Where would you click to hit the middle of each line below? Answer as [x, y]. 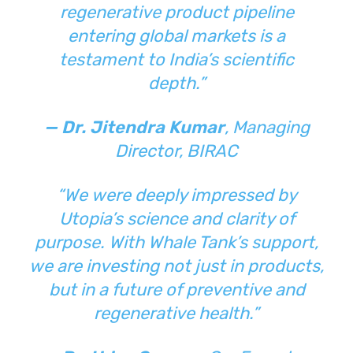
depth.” [176, 83]
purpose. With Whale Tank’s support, [176, 242]
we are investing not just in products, [176, 266]
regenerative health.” [176, 313]
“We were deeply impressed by [176, 195]
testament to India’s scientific [176, 59]
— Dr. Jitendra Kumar [134, 127]
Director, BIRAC [176, 150]
